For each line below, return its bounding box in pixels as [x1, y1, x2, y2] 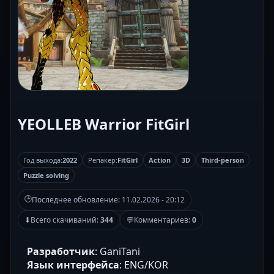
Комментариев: [134, 215, 192, 226]
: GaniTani [95, 245, 140, 259]
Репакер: [88, 155, 117, 165]
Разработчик [27, 245, 95, 259]
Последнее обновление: [32, 194, 122, 206]
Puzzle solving [23, 171, 69, 180]
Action [149, 155, 171, 165]
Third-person [201, 155, 244, 165]
